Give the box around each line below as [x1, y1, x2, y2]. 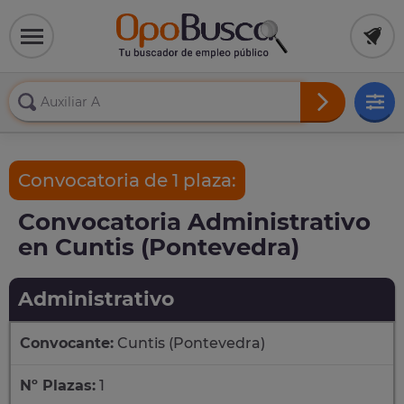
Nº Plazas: [20, 377, 96, 394]
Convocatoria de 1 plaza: [18, 170, 236, 191]
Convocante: [20, 335, 114, 352]
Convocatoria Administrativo [18, 207, 371, 236]
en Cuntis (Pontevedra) [18, 233, 299, 262]
